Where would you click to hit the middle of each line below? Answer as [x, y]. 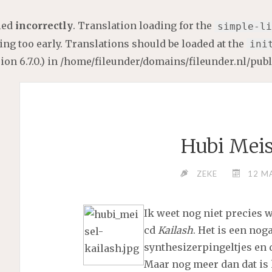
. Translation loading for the [144, 25]
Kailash [175, 230]
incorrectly [44, 25]
